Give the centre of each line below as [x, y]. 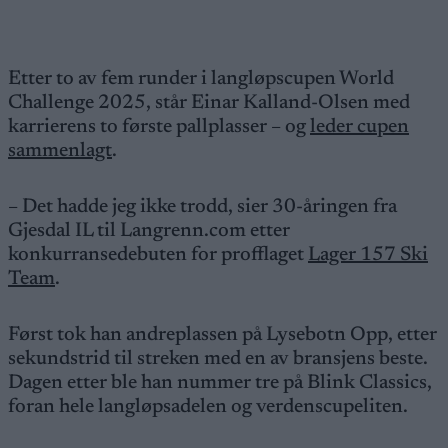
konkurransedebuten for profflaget [158, 255]
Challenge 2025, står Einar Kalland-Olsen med [209, 103]
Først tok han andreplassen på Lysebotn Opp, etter [222, 335]
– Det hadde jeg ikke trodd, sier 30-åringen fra [202, 207]
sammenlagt [60, 151]
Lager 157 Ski [368, 255]
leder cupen [359, 127]
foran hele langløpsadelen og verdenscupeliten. [210, 407]
